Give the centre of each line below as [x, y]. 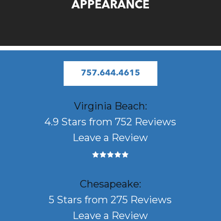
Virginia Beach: [110, 106]
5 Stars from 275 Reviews [110, 200]
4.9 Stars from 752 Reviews [110, 122]
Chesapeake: [110, 184]
